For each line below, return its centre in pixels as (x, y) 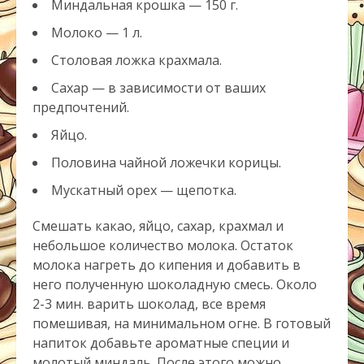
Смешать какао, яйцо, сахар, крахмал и (158, 226)
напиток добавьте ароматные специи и (161, 343)
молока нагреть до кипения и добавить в (167, 265)
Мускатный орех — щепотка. (144, 191)
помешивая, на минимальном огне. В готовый (182, 324)
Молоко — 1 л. (97, 33)
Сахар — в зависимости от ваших (158, 88)
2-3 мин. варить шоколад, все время (149, 304)
